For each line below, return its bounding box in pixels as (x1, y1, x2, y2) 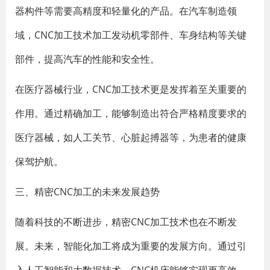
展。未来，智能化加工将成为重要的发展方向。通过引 (15, 239, 246, 253)
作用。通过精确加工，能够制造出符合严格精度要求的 (15, 107, 246, 120)
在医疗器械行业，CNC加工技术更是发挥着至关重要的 (15, 83, 246, 96)
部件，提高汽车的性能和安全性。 (15, 52, 160, 66)
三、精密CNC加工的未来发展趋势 (15, 185, 160, 198)
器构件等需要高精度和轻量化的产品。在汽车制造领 (15, 4, 237, 17)
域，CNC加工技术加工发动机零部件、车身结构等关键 (15, 28, 246, 42)
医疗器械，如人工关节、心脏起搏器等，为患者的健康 (15, 131, 246, 144)
